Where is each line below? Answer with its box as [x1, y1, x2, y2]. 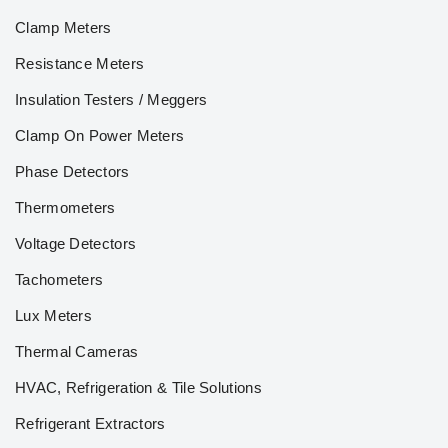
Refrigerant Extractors [15, 415, 166, 432]
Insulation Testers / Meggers [15, 91, 208, 108]
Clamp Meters [15, 19, 112, 36]
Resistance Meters [15, 55, 145, 72]
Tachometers [15, 271, 104, 288]
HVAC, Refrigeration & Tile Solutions [15, 379, 262, 396]
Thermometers [15, 199, 116, 216]
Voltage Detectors [15, 235, 137, 252]
